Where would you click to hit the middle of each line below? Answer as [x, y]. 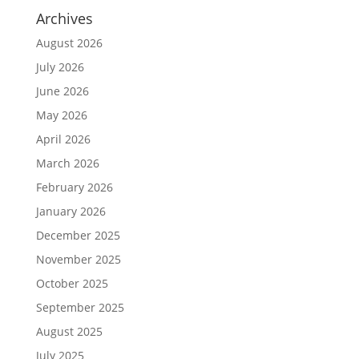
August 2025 [69, 331]
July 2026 [60, 67]
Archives [64, 18]
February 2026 [74, 187]
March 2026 [67, 163]
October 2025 [72, 283]
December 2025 [78, 235]
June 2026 [62, 91]
